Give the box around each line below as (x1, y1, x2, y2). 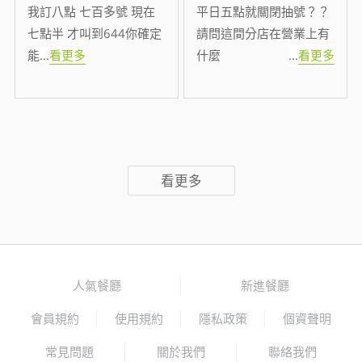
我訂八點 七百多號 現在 (27, 3, 155, 19)
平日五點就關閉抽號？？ (196, 3, 330, 19)
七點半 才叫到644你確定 (27, 25, 162, 41)
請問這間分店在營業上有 (196, 25, 330, 41)
